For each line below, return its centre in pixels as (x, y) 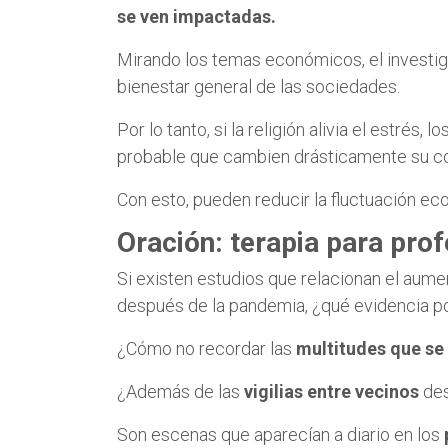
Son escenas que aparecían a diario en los (280, 434)
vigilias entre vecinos (331, 391)
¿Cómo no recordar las (206, 348)
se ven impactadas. (196, 16)
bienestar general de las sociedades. (258, 86)
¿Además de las (180, 391)
